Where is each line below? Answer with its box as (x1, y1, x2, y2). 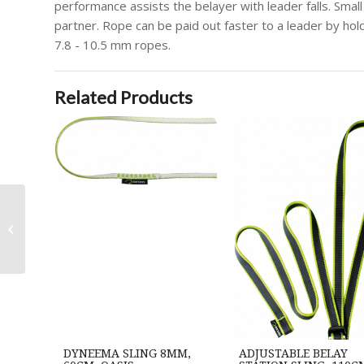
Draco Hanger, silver (28, 221, 128, 236)
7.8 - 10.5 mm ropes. (54, 37, 171, 54)
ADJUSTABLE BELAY (238, 347, 348, 361)
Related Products (54, 86, 193, 109)
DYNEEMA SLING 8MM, (63, 347, 191, 361)
